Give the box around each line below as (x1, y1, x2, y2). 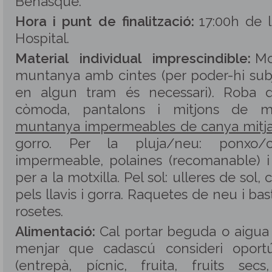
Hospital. (15, 30, 69, 46)
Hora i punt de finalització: (15, 13, 194, 29)
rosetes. (15, 203, 63, 219)
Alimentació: (15, 223, 95, 239)
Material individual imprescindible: (15, 50, 251, 66)
